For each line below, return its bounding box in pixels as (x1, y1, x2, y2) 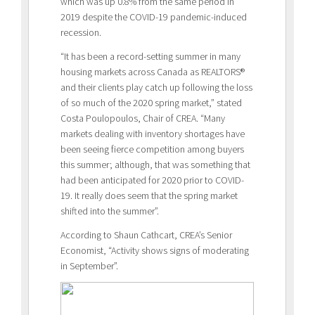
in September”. (60, 259, 118, 272)
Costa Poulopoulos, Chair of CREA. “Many (60, 111, 225, 124)
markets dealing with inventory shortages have (60, 127, 245, 140)
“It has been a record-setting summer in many (60, 49, 240, 63)
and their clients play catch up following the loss (60, 80, 252, 94)
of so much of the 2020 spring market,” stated (60, 96, 242, 109)
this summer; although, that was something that (60, 157, 250, 171)
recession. (60, 25, 101, 39)
